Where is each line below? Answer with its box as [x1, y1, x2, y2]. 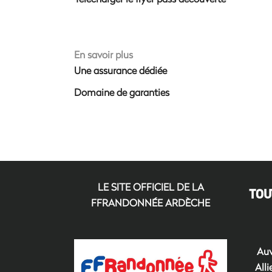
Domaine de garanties [74, 86, 169, 99]
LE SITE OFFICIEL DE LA [97, 180, 204, 194]
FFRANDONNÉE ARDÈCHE [91, 196, 211, 209]
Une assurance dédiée [74, 64, 167, 77]
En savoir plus [74, 48, 133, 61]
